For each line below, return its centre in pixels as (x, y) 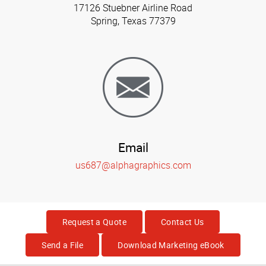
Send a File (63, 245)
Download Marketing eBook (171, 245)
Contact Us (182, 221)
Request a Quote (94, 221)
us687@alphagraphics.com (133, 165)
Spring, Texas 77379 (133, 20)
